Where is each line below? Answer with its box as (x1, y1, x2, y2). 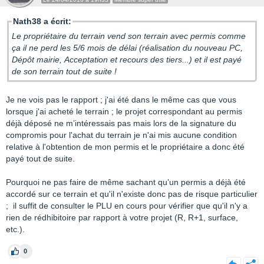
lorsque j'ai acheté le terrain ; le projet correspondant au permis (6, 107, 242, 116)
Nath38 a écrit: (13, 16, 71, 26)
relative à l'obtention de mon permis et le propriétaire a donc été (6, 142, 245, 151)
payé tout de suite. (6, 154, 75, 163)
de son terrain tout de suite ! (12, 67, 117, 76)
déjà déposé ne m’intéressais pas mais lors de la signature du (6, 118, 236, 128)
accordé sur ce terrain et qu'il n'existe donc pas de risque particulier (6, 189, 258, 199)
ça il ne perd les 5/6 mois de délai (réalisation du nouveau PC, (12, 43, 243, 52)
